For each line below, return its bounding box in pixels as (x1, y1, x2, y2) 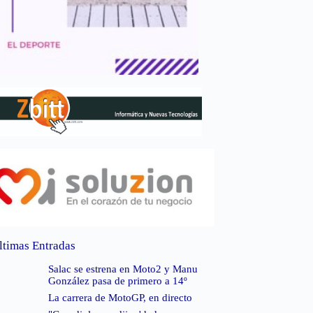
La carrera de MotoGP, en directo (48, 292, 192, 304)
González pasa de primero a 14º (48, 275, 187, 287)
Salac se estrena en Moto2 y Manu (48, 263, 198, 275)
